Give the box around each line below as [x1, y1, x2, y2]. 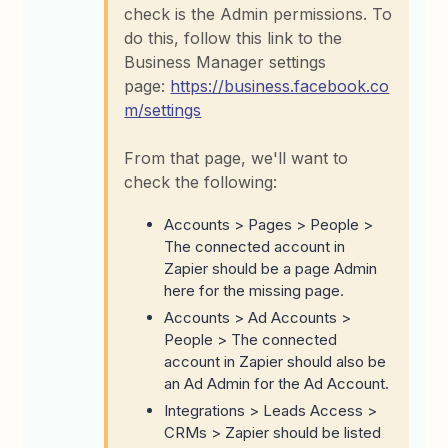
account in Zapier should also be [164, 351, 387, 371]
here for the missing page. [164, 280, 345, 300]
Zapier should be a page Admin [164, 258, 378, 278]
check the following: [124, 171, 278, 192]
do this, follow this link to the [124, 27, 343, 48]
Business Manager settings [124, 51, 327, 72]
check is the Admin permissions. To [124, 3, 393, 24]
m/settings [124, 99, 202, 120]
